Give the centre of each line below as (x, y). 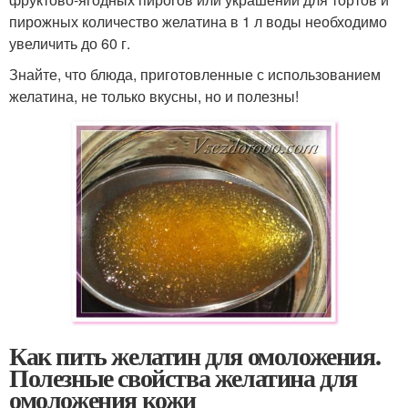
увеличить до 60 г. (70, 44)
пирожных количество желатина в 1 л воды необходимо (198, 22)
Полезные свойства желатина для (184, 377)
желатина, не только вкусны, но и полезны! (154, 97)
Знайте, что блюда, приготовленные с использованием (195, 75)
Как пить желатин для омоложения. (195, 355)
